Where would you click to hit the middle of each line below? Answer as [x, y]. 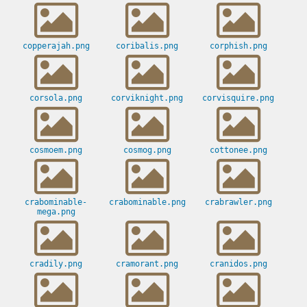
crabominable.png [147, 202]
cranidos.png [238, 264]
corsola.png [56, 98]
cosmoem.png [56, 150]
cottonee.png [238, 150]
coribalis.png [147, 46]
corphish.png [238, 46]
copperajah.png [56, 46]
